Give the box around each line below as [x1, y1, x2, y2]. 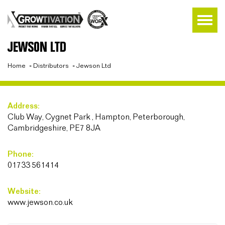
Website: [8, 187, 41, 196]
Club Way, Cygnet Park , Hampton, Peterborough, [8, 113, 185, 122]
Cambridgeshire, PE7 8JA [8, 124, 100, 133]
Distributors [33, 62, 69, 69]
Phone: [8, 150, 34, 159]
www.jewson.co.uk [8, 198, 73, 207]
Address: [8, 102, 40, 110]
